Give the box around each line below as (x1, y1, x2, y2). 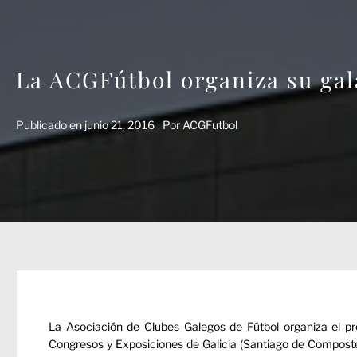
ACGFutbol (182, 118, 237, 131)
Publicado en (16, 118, 84, 131)
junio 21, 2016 (84, 118, 155, 131)
